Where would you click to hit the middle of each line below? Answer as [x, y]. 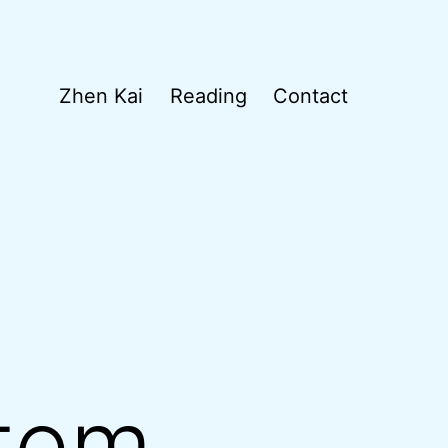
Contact [310, 96]
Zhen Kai [101, 96]
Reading [208, 96]
